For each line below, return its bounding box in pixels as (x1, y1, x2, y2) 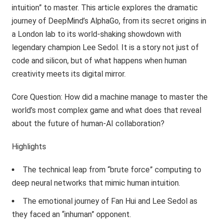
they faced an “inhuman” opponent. (12, 210, 132, 219)
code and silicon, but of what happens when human (12, 56, 187, 65)
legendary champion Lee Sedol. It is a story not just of (12, 43, 199, 52)
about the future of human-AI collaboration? (12, 119, 165, 128)
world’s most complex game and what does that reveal (12, 106, 202, 115)
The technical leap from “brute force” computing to (23, 165, 202, 174)
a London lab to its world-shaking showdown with (12, 29, 182, 39)
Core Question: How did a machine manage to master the (12, 92, 208, 102)
